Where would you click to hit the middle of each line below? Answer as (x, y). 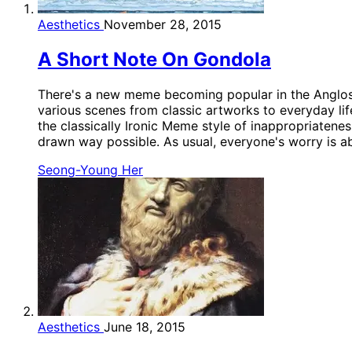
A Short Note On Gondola (154, 59)
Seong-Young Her (90, 169)
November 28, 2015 (163, 24)
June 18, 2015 (145, 326)
